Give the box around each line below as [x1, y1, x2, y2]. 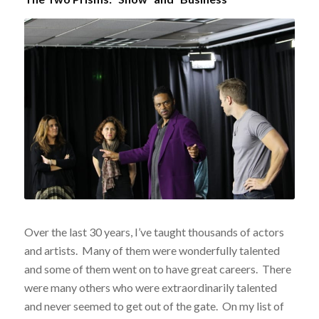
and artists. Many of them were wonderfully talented [23, 244, 280, 258]
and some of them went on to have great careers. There [23, 262, 291, 276]
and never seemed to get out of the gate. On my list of [23, 299, 284, 313]
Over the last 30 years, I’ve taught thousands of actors [23, 225, 284, 239]
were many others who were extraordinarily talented [23, 281, 277, 295]
